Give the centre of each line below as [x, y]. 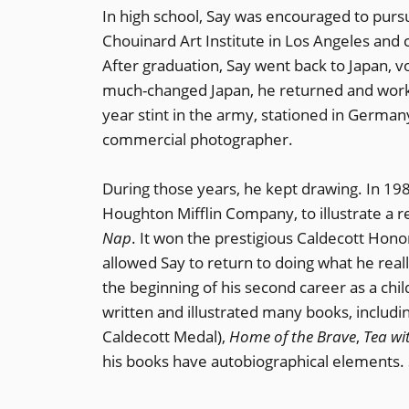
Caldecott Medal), [166, 336]
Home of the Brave [293, 336]
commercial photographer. [198, 140]
